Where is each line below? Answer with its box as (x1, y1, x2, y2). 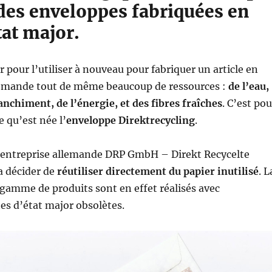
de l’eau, (228, 80, 269, 93)
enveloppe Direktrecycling (66, 114, 195, 127)
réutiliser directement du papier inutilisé (56, 165, 259, 178)
